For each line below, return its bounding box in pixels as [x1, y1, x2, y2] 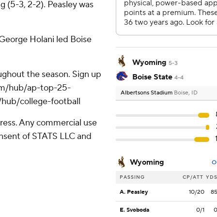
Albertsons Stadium [121, 89, 174, 97]
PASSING [120, 174, 145, 181]
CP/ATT [183, 174, 203, 181]
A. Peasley [120, 188, 148, 196]
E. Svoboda [120, 206, 149, 214]
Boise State [132, 72, 172, 82]
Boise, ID [174, 89, 198, 97]
